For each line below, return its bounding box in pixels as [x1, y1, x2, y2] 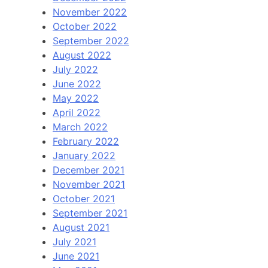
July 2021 [53, 235, 96, 248]
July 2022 [53, 63, 98, 75]
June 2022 [53, 77, 101, 90]
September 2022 [53, 34, 129, 47]
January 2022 [53, 149, 115, 162]
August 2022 [53, 48, 111, 61]
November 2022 [53, 5, 127, 18]
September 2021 [53, 206, 127, 219]
